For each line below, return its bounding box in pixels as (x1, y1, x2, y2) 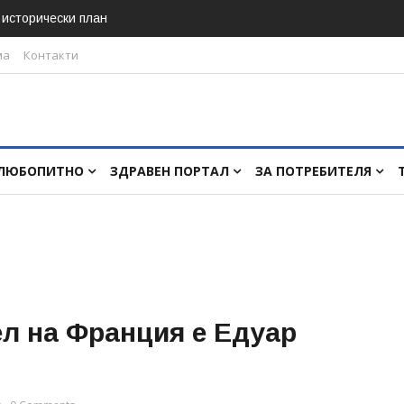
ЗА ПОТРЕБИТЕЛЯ (255, 162, 375, 179)
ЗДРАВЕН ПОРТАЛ (110, 162, 233, 179)
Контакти (23, 47, 78, 63)
